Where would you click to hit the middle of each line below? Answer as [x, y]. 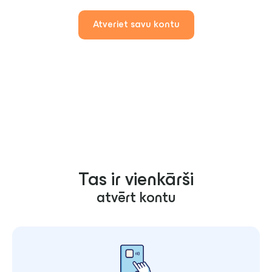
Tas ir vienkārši [136, 181]
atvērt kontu [136, 199]
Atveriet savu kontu [136, 25]
